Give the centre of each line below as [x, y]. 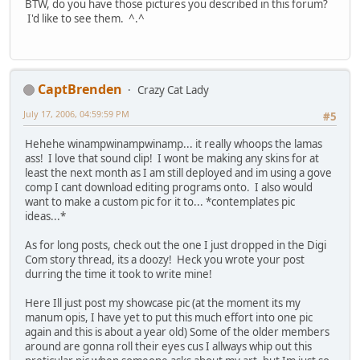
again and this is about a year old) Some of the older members [177, 332]
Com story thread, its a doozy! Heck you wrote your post [165, 260]
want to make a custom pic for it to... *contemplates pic [160, 202]
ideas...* [48, 217]
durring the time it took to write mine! [121, 274]
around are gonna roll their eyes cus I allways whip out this [168, 347]
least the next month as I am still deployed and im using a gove [178, 173]
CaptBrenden [80, 89]
